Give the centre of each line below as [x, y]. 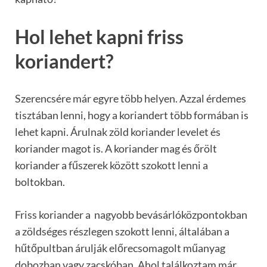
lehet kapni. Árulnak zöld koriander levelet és [118, 132]
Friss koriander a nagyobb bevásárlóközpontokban [131, 215]
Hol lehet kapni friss [99, 36]
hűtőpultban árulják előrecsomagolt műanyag [120, 248]
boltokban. [40, 182]
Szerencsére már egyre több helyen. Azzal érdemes [131, 99]
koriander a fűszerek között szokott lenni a [111, 165]
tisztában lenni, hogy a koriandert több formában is [132, 115]
